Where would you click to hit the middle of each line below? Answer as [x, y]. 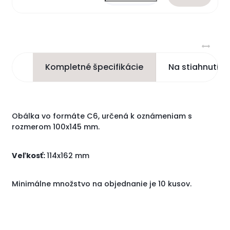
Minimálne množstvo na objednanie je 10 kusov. [102, 184]
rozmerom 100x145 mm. [57, 127]
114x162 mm [68, 155]
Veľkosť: [29, 155]
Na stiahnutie [196, 67]
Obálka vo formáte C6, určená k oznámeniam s [102, 116]
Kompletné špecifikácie [94, 67]
